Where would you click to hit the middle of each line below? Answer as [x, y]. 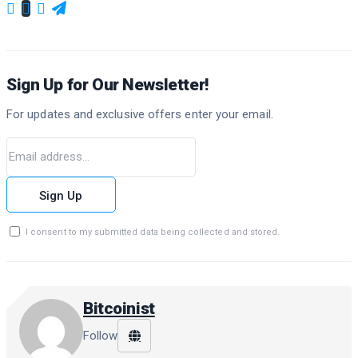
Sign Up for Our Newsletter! [107, 85]
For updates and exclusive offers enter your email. [140, 115]
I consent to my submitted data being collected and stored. [153, 233]
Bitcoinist [119, 309]
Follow [101, 336]
